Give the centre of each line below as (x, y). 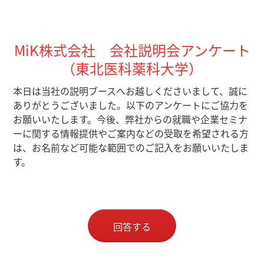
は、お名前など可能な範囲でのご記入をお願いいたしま (131, 147)
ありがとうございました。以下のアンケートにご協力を (131, 105)
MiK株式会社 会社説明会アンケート (132, 50)
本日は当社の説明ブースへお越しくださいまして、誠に (131, 91)
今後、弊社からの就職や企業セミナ (172, 119)
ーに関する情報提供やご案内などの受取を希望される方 (131, 133)
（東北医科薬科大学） (132, 68)
